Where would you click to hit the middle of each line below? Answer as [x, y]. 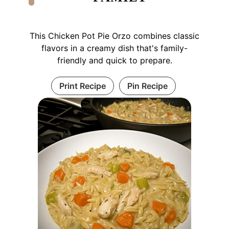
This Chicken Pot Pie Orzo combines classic [114, 36]
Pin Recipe [147, 86]
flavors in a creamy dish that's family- [114, 48]
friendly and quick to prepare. [114, 61]
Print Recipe [82, 86]
